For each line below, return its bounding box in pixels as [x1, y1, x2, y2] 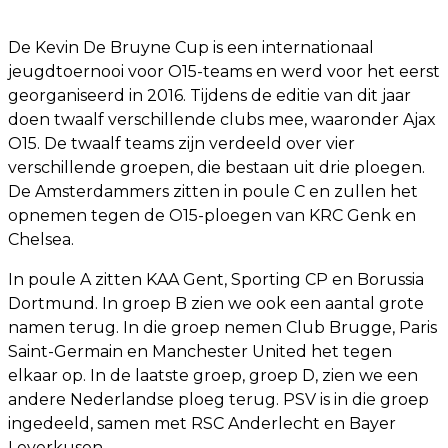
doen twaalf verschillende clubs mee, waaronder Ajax [8, 110, 436, 130]
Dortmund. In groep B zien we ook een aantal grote [8, 294, 424, 314]
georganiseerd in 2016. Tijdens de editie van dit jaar [8, 86, 411, 106]
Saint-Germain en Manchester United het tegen [8, 342, 392, 362]
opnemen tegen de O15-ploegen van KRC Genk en [8, 206, 416, 226]
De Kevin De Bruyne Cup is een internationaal [8, 38, 374, 58]
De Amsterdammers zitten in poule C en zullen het [8, 182, 418, 202]
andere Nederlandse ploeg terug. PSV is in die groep [8, 390, 429, 410]
